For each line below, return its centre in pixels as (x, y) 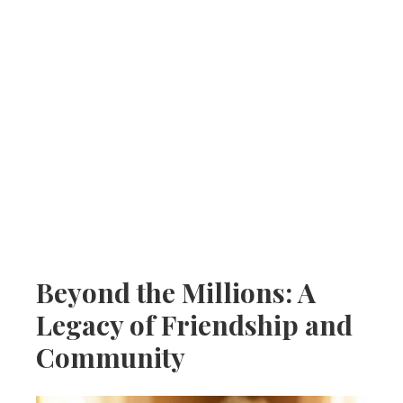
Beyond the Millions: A (176, 292)
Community (111, 357)
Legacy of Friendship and (194, 324)
